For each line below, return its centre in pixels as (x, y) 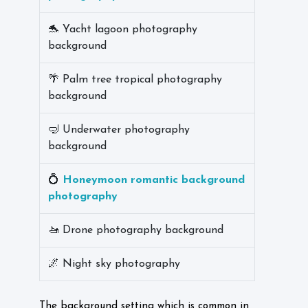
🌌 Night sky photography (114, 264)
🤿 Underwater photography (119, 130)
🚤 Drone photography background (136, 230)
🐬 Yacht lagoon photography (123, 30)
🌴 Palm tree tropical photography (135, 80)
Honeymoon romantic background (154, 180)
